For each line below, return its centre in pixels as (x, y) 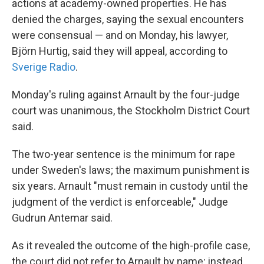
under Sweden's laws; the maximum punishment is (131, 170)
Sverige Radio (44, 67)
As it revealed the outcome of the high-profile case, (131, 245)
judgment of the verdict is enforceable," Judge (120, 202)
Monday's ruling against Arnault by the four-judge (126, 95)
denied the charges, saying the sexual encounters (128, 19)
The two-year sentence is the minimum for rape (123, 154)
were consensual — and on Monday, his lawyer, (120, 35)
